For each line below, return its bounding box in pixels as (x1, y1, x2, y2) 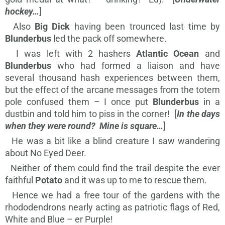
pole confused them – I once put (5, 96, 153, 107)
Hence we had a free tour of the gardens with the (5, 190, 220, 201)
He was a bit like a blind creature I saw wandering (5, 136, 220, 147)
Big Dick (35, 21, 70, 32)
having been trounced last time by (70, 21, 220, 32)
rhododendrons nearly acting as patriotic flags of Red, (5, 202, 220, 213)
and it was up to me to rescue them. (62, 175, 207, 186)
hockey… (5, 6, 39, 17)
